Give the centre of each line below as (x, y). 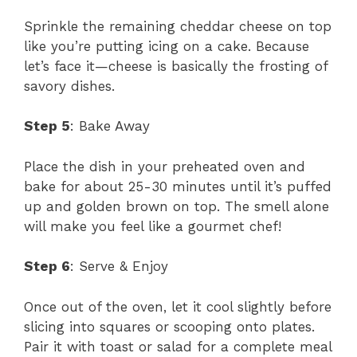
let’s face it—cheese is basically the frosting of (176, 66)
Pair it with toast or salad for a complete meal (178, 346)
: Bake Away (110, 126)
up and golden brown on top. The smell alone (177, 206)
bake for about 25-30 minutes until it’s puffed (178, 186)
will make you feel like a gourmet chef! (153, 226)
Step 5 (47, 126)
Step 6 (47, 267)
